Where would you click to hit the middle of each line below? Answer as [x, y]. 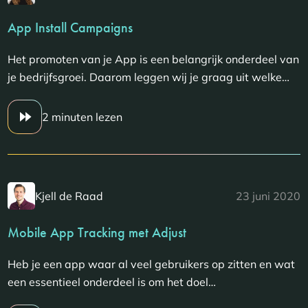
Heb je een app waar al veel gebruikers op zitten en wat [152, 264]
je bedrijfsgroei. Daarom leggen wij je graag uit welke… [149, 77]
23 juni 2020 [268, 196]
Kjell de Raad [69, 196]
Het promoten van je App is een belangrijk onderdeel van [154, 59]
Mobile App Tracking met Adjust [97, 233]
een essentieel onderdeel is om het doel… [112, 282]
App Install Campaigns [70, 28]
